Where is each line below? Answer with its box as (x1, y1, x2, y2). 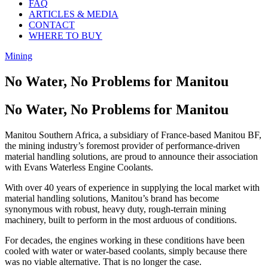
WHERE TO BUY (29, 31, 102, 41)
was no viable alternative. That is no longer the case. (5, 256, 202, 267)
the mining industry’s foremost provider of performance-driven (5, 140, 240, 151)
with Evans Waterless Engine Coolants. (5, 162, 153, 172)
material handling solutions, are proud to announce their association (5, 151, 258, 162)
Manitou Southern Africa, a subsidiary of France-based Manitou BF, (5, 129, 261, 140)
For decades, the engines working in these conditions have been (5, 234, 245, 245)
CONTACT (29, 20, 75, 30)
